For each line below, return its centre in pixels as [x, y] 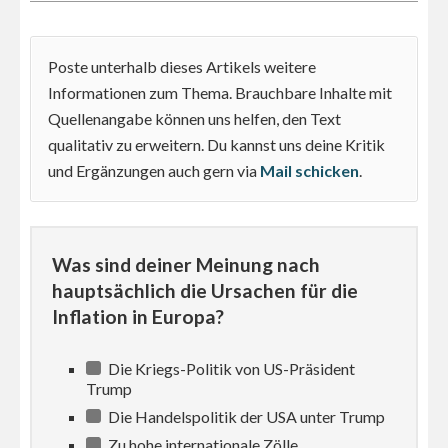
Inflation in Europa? [138, 317]
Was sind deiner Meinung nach [186, 265]
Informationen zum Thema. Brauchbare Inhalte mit [220, 93]
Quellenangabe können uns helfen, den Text [194, 119]
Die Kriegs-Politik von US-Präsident [230, 369]
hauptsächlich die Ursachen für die [205, 291]
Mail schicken [309, 171]
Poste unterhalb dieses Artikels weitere [182, 67]
